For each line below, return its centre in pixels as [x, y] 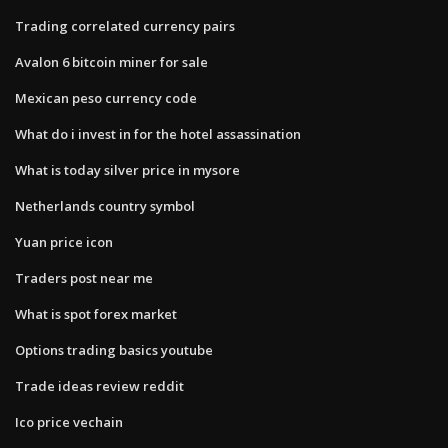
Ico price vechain [69, 421]
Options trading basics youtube [114, 349]
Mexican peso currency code [106, 97]
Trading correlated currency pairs [125, 25]
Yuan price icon [64, 241]
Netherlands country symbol [105, 205]
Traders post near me [84, 277]
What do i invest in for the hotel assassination [158, 133]
